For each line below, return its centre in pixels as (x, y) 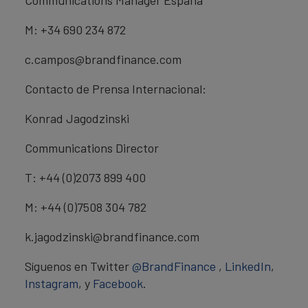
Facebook (118, 283)
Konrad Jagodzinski (77, 118)
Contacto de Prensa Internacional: (115, 89)
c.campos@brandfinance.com (103, 59)
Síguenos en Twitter (78, 266)
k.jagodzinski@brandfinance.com (112, 236)
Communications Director (92, 148)
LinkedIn (248, 266)
